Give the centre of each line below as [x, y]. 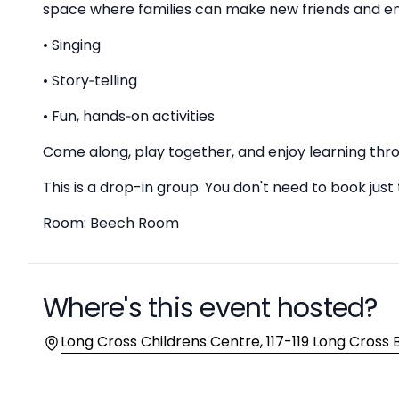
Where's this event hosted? [210, 308]
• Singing [72, 45]
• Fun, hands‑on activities [129, 116]
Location [72, 341]
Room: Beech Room [111, 223]
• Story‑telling [90, 81]
